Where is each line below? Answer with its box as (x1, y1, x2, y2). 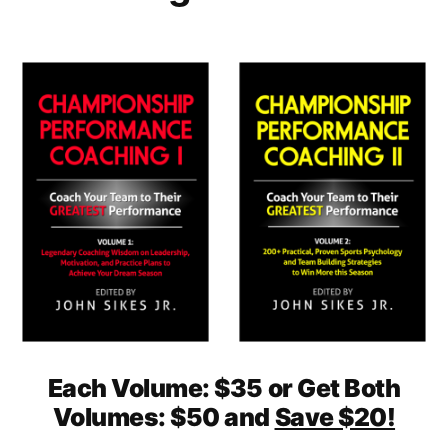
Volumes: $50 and (52, 402, 275, 433)
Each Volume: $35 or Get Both (47, 373, 401, 404)
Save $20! (274, 402, 396, 433)
